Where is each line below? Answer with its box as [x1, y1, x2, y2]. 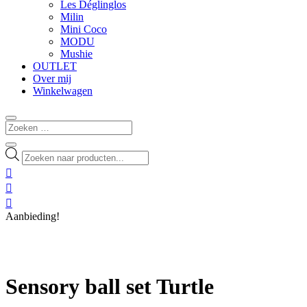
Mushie [60, 48, 93, 60]
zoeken [21, 159, 52, 171]
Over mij [33, 73, 71, 85]
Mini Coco [60, 23, 107, 36]
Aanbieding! [5, 210, 60, 223]
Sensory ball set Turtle [5, 274, 214, 299]
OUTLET [33, 60, 77, 73]
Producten [21, 147, 65, 159]
